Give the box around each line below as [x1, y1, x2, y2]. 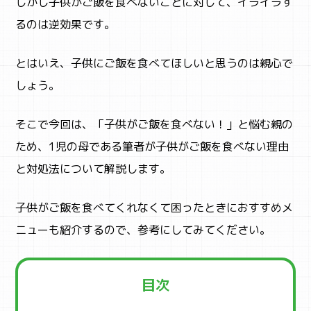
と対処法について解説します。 [15, 160, 171, 176]
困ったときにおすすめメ [171, 199, 294, 215]
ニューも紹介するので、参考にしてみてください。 [15, 221, 271, 237]
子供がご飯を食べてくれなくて [15, 199, 171, 215]
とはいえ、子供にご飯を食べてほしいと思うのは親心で [15, 55, 294, 71]
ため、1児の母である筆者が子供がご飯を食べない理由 [15, 138, 289, 154]
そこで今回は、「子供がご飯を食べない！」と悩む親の [15, 116, 294, 132]
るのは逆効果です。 [15, 16, 116, 32]
